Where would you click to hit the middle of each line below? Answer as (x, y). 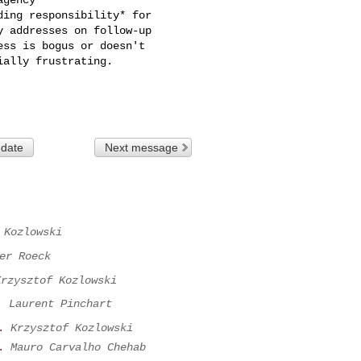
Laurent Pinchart (60, 304)
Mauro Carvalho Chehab (78, 348)
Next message (142, 147)
